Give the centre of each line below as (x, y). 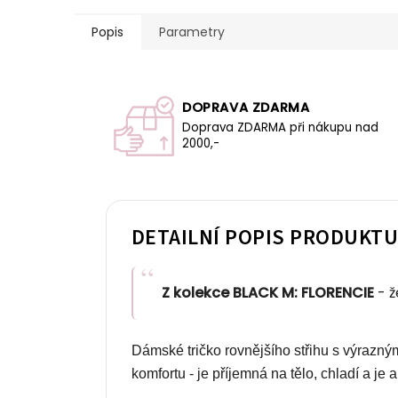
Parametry (192, 32)
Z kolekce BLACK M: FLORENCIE (268, 292)
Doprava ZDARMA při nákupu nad (280, 128)
